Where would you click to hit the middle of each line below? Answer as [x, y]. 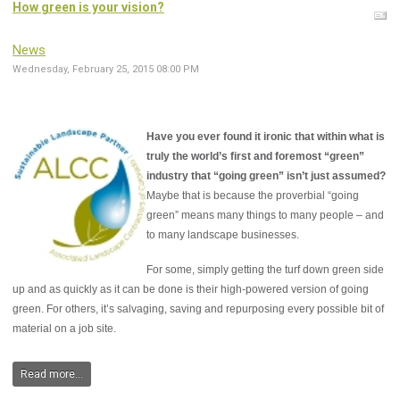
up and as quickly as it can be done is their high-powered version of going [191, 290]
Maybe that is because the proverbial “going [253, 196]
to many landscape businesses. [223, 235]
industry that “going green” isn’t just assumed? [266, 176]
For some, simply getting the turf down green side [265, 270]
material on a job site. [64, 329]
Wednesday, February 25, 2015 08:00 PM [106, 70]
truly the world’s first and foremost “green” [255, 157]
